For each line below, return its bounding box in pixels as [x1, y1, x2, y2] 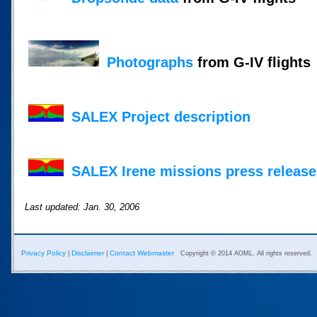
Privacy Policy [21, 249, 66, 257]
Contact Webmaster [110, 249, 174, 257]
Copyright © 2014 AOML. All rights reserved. [180, 250, 312, 257]
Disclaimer [71, 249, 104, 257]
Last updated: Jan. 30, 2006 [25, 202, 139, 213]
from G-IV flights [193, 54, 311, 70]
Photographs [107, 54, 193, 70]
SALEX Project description [71, 108, 250, 125]
